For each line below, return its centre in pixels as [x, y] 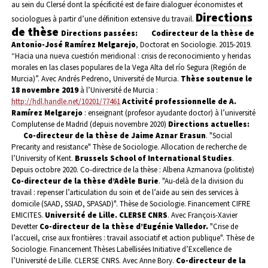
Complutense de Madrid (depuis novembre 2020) [89, 124]
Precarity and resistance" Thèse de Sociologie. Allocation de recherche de [129, 147]
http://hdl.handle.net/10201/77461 [66, 102]
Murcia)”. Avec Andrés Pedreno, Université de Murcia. [96, 79]
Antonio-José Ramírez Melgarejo [74, 45]
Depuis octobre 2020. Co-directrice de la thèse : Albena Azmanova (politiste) [133, 170]
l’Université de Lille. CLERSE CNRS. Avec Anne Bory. [93, 261]
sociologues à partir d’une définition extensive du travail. [103, 19]
